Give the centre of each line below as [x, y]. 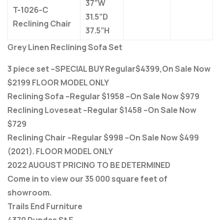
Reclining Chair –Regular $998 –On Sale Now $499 [103, 138]
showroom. [29, 193]
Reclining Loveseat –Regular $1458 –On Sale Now [102, 110]
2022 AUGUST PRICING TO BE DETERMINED [89, 165]
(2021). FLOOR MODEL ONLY [60, 151]
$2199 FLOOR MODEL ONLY [58, 83]
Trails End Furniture [45, 206]
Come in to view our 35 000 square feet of [87, 179]
